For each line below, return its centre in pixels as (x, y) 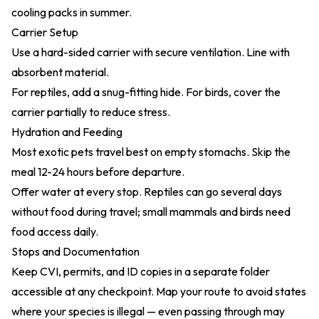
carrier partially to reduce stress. (91, 112)
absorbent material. (60, 72)
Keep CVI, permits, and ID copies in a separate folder (141, 271)
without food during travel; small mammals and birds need (151, 211)
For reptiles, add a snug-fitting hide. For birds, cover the (146, 92)
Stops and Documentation (75, 251)
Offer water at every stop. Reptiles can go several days (147, 192)
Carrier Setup (45, 32)
